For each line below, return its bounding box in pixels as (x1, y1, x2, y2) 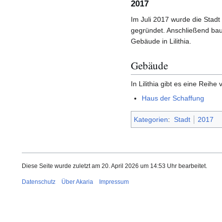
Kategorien (134, 115, 168, 124)
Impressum (99, 178, 129, 186)
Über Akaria (61, 178, 93, 186)
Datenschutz (22, 178, 55, 186)
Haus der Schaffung (142, 94, 205, 102)
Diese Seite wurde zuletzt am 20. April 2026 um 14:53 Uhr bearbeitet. (22, 163, 207, 170)
